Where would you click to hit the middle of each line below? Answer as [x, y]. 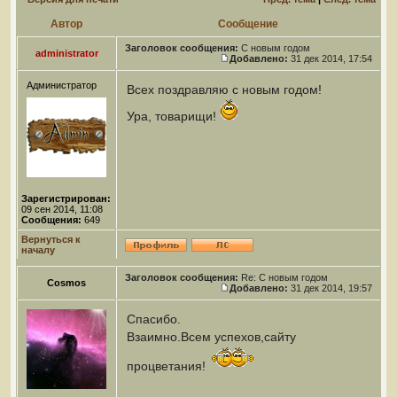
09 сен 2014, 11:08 [62, 209]
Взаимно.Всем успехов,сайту [211, 337]
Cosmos [66, 283]
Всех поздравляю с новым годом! [224, 90]
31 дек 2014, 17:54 [331, 58]
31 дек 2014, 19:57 [331, 288]
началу [38, 250]
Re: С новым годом [283, 277]
